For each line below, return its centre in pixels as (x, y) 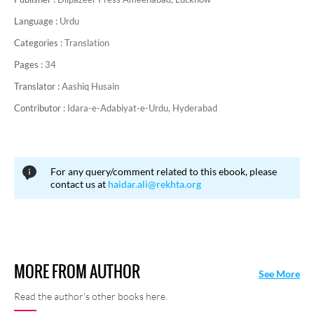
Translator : (38, 86)
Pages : (29, 64)
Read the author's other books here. (91, 296)
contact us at (79, 184)
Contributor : (41, 108)
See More (279, 274)
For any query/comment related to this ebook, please (164, 171)
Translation (87, 43)
